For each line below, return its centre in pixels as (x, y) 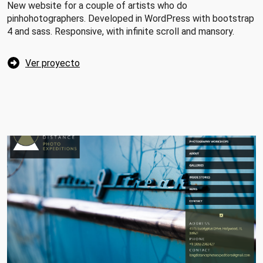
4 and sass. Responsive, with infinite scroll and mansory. (121, 31)
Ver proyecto (53, 63)
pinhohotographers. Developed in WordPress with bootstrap (131, 18)
